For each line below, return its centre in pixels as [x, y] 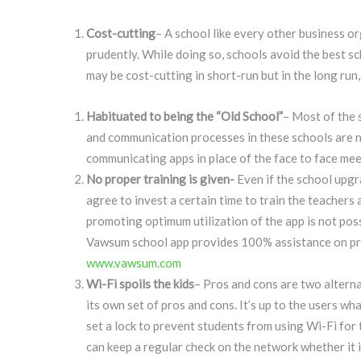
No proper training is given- [160, 179]
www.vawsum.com [134, 263]
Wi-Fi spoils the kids [140, 284]
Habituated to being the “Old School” [185, 116]
